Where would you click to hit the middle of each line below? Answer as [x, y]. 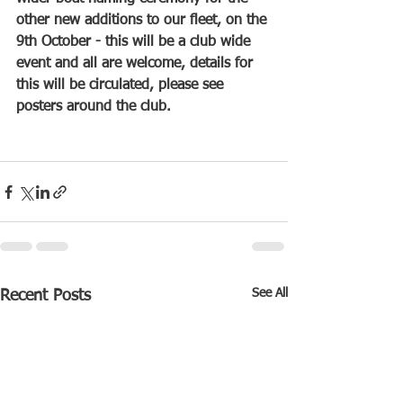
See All [270, 294]
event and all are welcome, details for [137, 64]
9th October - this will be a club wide [135, 43]
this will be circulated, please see [122, 86]
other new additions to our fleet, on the [143, 21]
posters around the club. [94, 107]
